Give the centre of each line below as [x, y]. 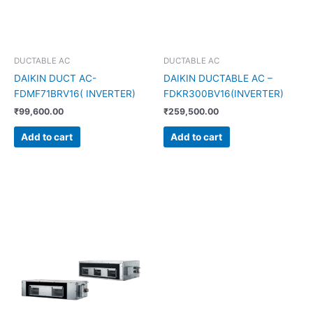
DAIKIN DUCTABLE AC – [218, 78]
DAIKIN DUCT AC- [55, 78]
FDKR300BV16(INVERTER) [224, 93]
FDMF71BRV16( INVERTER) [75, 93]
